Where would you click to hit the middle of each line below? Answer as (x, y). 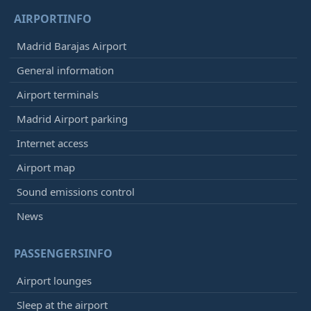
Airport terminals (58, 94)
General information (65, 70)
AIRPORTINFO (53, 18)
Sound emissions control (76, 191)
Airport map (46, 167)
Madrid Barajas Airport (72, 45)
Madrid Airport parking (72, 118)
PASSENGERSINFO (63, 253)
